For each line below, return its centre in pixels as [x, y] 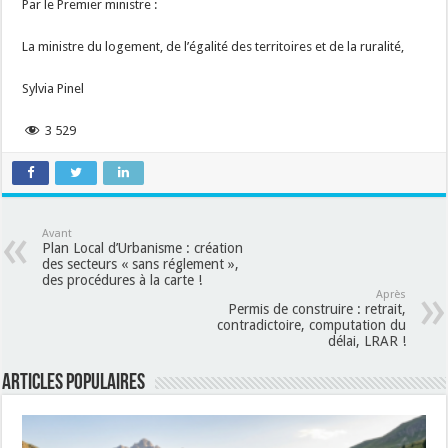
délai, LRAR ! [366, 341]
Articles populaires [74, 383]
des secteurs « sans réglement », [141, 264]
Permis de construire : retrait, [316, 309]
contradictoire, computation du [311, 325]
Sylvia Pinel [53, 88]
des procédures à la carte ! [122, 280]
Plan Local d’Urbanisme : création [143, 248]
